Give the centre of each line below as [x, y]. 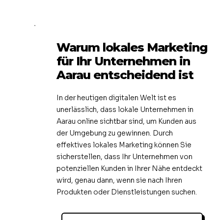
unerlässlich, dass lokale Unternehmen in [125, 109]
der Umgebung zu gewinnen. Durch [115, 133]
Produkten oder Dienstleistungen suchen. [127, 192]
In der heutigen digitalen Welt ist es [116, 97]
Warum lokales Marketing [132, 47]
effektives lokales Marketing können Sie [124, 145]
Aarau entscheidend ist [125, 75]
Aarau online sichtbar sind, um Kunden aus [126, 121]
